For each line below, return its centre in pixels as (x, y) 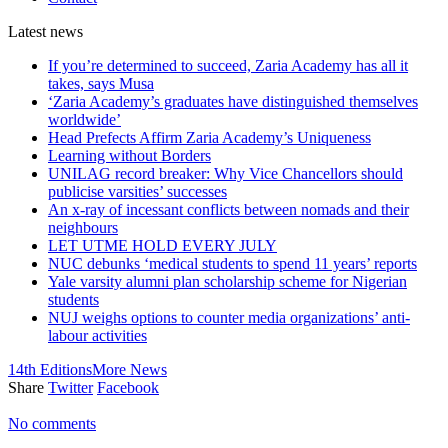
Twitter (70, 387)
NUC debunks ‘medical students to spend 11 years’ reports (232, 263)
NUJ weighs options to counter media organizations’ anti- (229, 317)
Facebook (128, 387)
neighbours (83, 227)
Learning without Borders (129, 155)
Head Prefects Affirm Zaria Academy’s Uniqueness (209, 137)
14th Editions (50, 369)
